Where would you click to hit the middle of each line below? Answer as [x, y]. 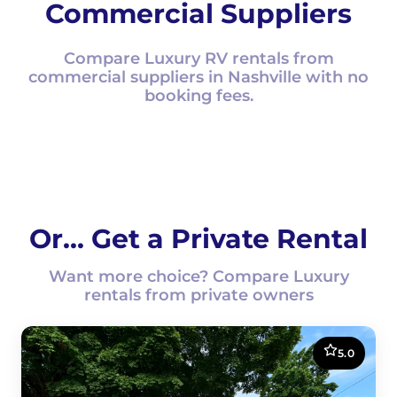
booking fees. [198, 96]
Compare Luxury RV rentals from [198, 58]
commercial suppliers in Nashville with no [198, 77]
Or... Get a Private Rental [198, 239]
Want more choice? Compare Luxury [198, 276]
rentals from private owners [198, 295]
